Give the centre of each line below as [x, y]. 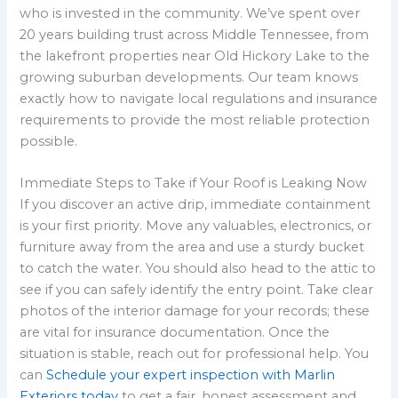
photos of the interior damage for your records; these [195, 311]
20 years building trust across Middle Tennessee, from [195, 35]
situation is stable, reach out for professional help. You [195, 354]
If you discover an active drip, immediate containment [195, 205]
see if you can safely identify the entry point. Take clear [197, 290]
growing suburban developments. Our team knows [189, 78]
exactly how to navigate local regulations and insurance [199, 99]
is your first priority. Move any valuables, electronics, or [196, 226]
